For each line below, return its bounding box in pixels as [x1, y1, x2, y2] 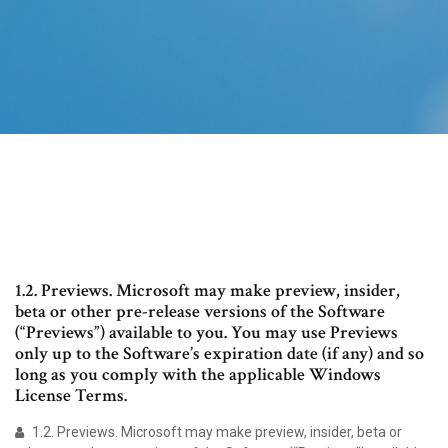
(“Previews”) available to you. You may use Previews [15, 321, 398, 345]
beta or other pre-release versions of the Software [15, 300, 385, 324]
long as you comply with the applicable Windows [15, 363, 381, 387]
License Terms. [15, 384, 127, 408]
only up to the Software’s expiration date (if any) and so [15, 342, 424, 366]
